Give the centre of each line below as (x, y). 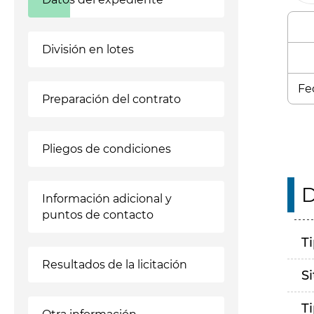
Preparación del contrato (111, 99)
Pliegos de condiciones (107, 149)
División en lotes (88, 49)
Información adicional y (107, 199)
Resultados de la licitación (115, 265)
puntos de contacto (98, 215)
